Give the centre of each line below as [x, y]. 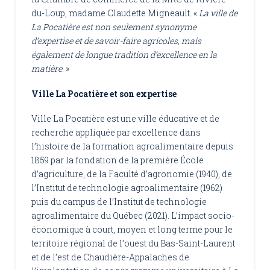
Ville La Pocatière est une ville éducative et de [125, 119]
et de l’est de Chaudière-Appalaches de [110, 257]
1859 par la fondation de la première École [117, 160]
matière [46, 69]
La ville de [218, 13]
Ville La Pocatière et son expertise [104, 93]
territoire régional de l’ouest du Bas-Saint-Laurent [133, 243]
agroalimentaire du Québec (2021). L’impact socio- [133, 216]
